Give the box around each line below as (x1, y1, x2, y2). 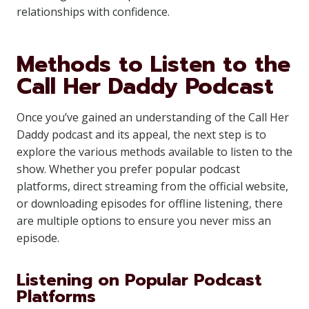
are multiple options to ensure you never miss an (17, 213, 271, 228)
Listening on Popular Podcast (17, 268, 262, 292)
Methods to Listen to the (17, 48, 290, 81)
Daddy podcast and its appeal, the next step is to (17, 127, 266, 142)
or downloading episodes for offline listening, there (17, 196, 283, 211)
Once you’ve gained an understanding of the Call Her (17, 110, 289, 125)
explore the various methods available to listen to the (17, 144, 292, 159)
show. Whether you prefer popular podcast (17, 161, 240, 177)
